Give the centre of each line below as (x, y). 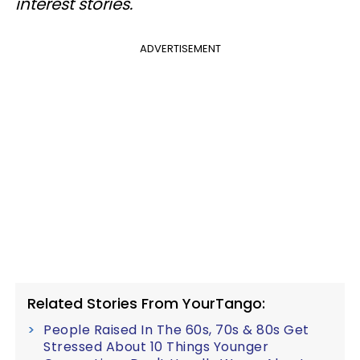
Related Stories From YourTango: (146, 303)
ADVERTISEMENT (180, 49)
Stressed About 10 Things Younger (156, 347)
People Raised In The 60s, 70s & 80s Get (176, 330)
